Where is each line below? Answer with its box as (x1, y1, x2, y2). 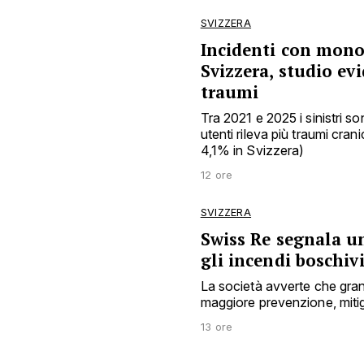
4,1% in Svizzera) (200, 141, 305, 158)
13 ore (200, 320, 233, 333)
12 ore (200, 168, 233, 181)
